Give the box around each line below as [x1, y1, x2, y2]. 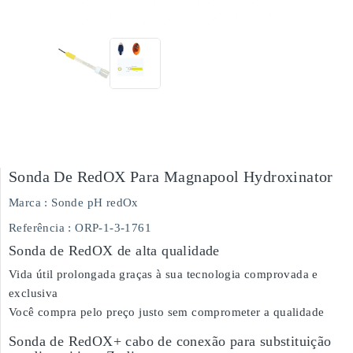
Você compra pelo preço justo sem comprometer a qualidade [9, 306, 325, 318]
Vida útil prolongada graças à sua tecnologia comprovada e [9, 268, 318, 281]
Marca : [9, 196, 48, 209]
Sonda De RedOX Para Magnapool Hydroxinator [9, 168, 333, 185]
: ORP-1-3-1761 [68, 221, 152, 234]
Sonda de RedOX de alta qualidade [9, 243, 220, 258]
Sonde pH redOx [51, 196, 139, 209]
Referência [9, 221, 65, 234]
